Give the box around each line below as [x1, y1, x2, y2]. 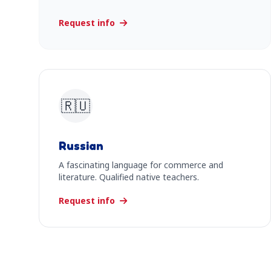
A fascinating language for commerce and [59, 159, 223, 171]
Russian [59, 139, 103, 153]
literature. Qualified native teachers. [59, 171, 199, 183]
